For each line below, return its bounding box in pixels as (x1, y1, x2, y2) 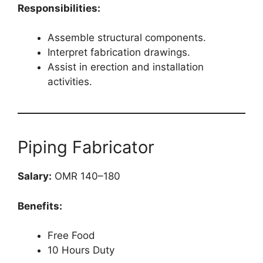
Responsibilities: (18, 2, 100, 14)
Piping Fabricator (18, 137, 154, 158)
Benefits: (18, 200, 62, 212)
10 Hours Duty (48, 244, 114, 257)
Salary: (18, 170, 52, 183)
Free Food (48, 230, 95, 242)
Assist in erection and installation (48, 61, 204, 73)
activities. (48, 76, 92, 88)
